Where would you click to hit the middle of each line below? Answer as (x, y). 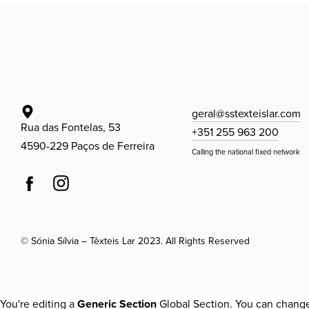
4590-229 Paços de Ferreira (88, 146)
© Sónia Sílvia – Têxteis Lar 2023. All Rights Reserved (135, 241)
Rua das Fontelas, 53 (71, 128)
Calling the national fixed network (246, 152)
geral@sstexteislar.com (246, 114)
